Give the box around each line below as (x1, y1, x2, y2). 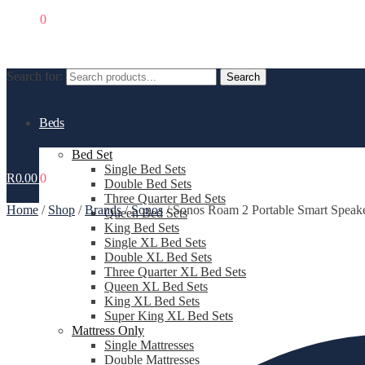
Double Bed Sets (104, 177, 191, 191)
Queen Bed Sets (104, 206, 187, 220)
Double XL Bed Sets (104, 250, 212, 264)
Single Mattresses (104, 338, 194, 352)
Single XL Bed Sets (104, 235, 206, 249)
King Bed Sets (104, 221, 179, 235)
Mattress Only (72, 323, 144, 337)
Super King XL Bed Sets (104, 309, 233, 323)
